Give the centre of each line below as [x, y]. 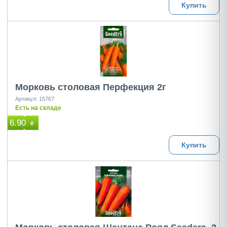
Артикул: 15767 [35, 99]
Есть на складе [38, 108]
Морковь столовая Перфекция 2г [91, 87]
